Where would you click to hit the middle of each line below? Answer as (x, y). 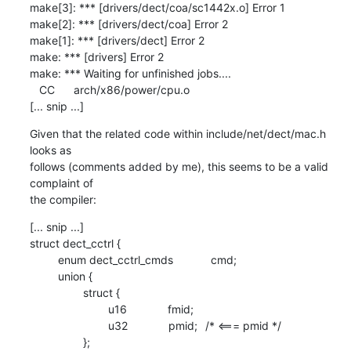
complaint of (63, 183)
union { (43, 276)
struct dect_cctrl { (75, 243)
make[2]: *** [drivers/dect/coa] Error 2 (128, 24)
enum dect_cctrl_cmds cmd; (43, 259)
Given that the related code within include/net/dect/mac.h (177, 133)
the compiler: (63, 199)
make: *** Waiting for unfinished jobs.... (130, 73)
